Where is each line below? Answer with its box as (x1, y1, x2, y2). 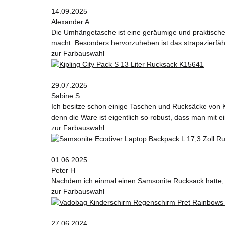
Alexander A (51, 18, 89, 26)
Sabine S (51, 92, 80, 100)
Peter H (51, 166, 75, 174)
